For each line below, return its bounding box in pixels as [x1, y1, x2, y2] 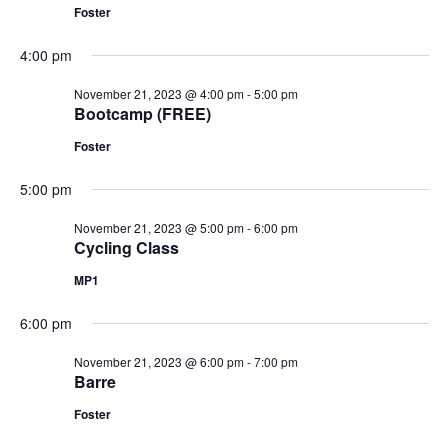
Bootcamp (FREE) [73, 102, 211, 125]
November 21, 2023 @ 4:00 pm [73, 85, 244, 102]
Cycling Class [73, 236, 179, 259]
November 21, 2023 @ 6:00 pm [73, 353, 244, 370]
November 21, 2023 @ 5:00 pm [73, 219, 244, 236]
